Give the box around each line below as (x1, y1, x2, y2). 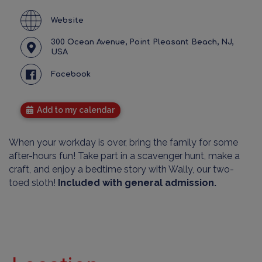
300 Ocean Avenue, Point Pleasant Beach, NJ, (51, 38, 233, 47)
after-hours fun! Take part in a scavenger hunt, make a (9, 150, 240, 162)
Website (51, 16, 84, 25)
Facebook (51, 70, 91, 78)
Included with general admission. (58, 177, 216, 189)
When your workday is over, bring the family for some (9, 137, 238, 149)
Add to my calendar (33, 105, 115, 115)
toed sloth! (9, 177, 58, 189)
